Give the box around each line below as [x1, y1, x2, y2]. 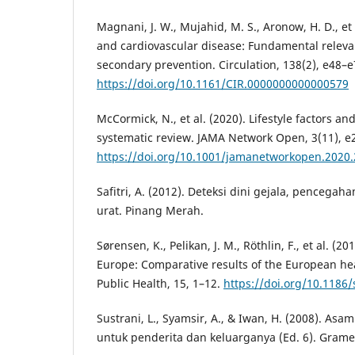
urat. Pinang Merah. [97, 202, 204, 218]
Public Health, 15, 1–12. [97, 275, 223, 291]
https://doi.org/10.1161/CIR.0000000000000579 [97, 75, 349, 91]
